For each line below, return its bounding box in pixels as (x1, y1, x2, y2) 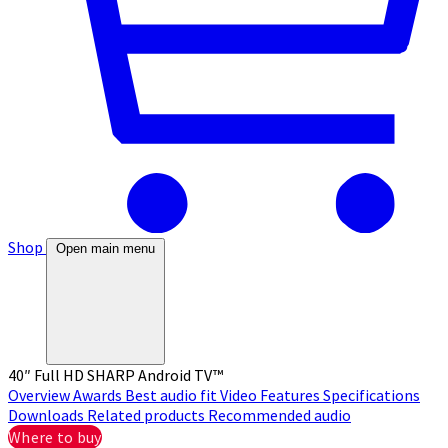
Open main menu (56, 240, 155, 256)
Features (260, 384, 323, 405)
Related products (87, 404, 208, 425)
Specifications (323, 384, 420, 405)
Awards (73, 384, 125, 405)
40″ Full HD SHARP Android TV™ (8, 364, 223, 385)
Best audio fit (125, 384, 220, 405)
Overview (8, 384, 73, 405)
